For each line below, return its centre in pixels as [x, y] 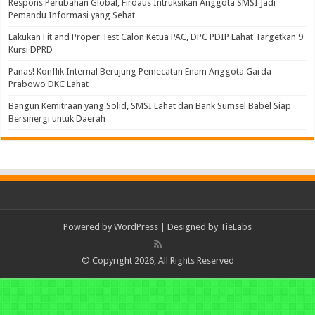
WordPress [136, 227]
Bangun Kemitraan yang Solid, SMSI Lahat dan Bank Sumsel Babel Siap [150, 106]
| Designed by [189, 227]
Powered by [89, 227]
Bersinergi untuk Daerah [58, 119]
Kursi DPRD [31, 50]
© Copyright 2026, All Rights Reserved [157, 261]
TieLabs [236, 227]
